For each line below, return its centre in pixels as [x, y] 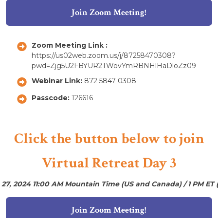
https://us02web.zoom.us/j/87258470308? [104, 55]
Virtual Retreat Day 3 [109, 163]
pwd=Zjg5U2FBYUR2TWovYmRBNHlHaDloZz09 [114, 65]
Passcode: [52, 98]
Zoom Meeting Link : [71, 45]
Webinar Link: [58, 81]
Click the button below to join [109, 139]
